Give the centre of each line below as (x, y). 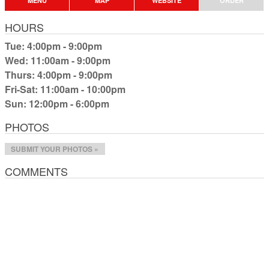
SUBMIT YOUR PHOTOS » (55, 149)
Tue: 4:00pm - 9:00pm (53, 46)
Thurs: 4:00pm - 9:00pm (59, 75)
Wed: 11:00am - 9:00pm (58, 61)
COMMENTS (36, 171)
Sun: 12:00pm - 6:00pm (57, 104)
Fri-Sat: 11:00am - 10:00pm (65, 89)
